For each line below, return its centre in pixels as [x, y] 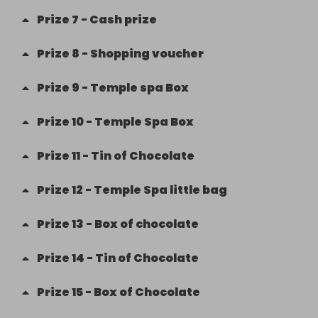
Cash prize [123, 20]
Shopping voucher [147, 54]
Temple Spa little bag [160, 190]
